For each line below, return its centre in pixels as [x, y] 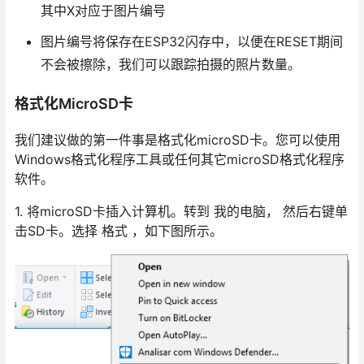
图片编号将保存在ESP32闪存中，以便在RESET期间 [192, 42]
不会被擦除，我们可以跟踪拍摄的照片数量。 [171, 65]
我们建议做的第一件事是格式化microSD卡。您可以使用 [178, 140]
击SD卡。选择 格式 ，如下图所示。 [119, 231]
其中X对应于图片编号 [103, 11]
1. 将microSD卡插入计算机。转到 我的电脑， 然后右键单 [181, 212]
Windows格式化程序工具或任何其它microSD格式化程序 [180, 160]
